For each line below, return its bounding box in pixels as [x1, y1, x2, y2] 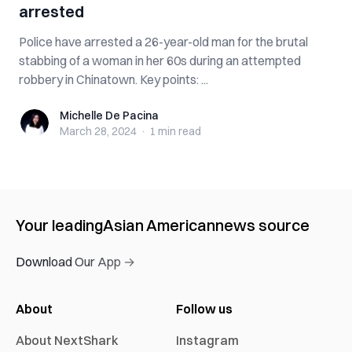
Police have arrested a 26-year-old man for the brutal [19, 34, 308, 49]
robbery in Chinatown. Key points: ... [19, 71, 208, 87]
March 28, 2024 [60, 124, 137, 138]
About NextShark [16, 332, 119, 348]
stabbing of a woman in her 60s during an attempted [19, 53, 301, 68]
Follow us [176, 301, 233, 317]
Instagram [176, 332, 239, 348]
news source [215, 215, 310, 235]
